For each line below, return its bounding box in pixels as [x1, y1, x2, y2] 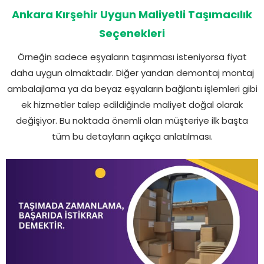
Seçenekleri [99, 25, 165, 41]
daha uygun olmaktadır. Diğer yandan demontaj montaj [10, 66, 254, 79]
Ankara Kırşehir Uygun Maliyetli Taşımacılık [12, 6, 252, 22]
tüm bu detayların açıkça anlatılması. [51, 130, 213, 143]
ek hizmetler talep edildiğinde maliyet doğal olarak [21, 98, 243, 111]
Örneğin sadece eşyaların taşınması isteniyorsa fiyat [17, 50, 247, 63]
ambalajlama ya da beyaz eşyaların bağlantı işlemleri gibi [6, 82, 258, 95]
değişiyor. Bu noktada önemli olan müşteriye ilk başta [16, 114, 248, 127]
